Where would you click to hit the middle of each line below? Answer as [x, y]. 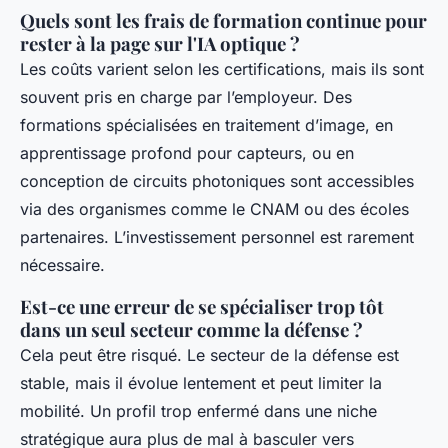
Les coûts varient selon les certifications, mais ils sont [222, 69]
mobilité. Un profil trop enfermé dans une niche [198, 411]
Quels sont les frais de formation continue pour [223, 21]
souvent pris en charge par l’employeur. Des [186, 97]
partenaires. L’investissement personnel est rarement [217, 237]
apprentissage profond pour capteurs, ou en [187, 153]
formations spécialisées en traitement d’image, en [206, 125]
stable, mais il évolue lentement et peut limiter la [201, 383]
